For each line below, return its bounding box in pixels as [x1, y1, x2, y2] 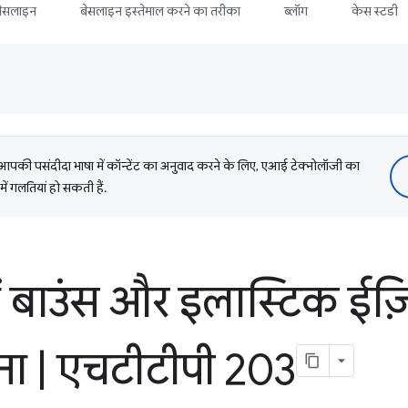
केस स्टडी [352, 3, 399, 19]
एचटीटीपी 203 [46, 342, 296, 397]
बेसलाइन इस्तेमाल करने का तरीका [80, 3, 241, 19]
